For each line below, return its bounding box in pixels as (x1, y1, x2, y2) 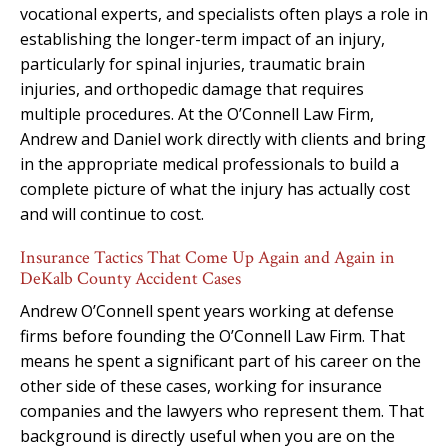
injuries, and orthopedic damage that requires (20, 77, 364, 100)
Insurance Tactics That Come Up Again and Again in (20, 245, 395, 269)
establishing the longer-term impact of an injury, (20, 27, 385, 50)
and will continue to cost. (20, 202, 204, 225)
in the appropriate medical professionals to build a (20, 152, 399, 175)
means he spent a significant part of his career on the (20, 349, 421, 372)
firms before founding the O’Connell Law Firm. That (20, 324, 405, 347)
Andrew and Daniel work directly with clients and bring (20, 127, 426, 150)
